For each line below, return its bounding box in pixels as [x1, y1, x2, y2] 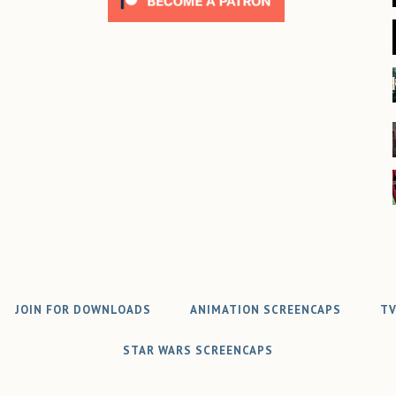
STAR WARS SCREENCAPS [123, 343, 273, 358]
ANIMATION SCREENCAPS [190, 302, 341, 317]
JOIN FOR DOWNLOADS [15, 302, 151, 317]
